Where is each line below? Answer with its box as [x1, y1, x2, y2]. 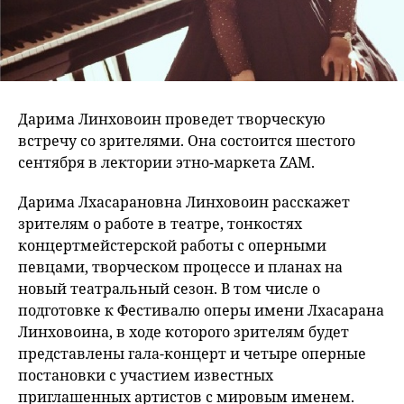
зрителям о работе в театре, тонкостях [18, 214, 302, 234]
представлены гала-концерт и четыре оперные [18, 344, 366, 364]
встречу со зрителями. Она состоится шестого [18, 131, 355, 151]
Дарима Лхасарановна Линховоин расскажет [18, 192, 350, 213]
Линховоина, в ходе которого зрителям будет [18, 322, 349, 343]
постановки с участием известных [18, 365, 273, 386]
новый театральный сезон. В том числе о [18, 279, 320, 299]
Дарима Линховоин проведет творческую [18, 109, 326, 130]
